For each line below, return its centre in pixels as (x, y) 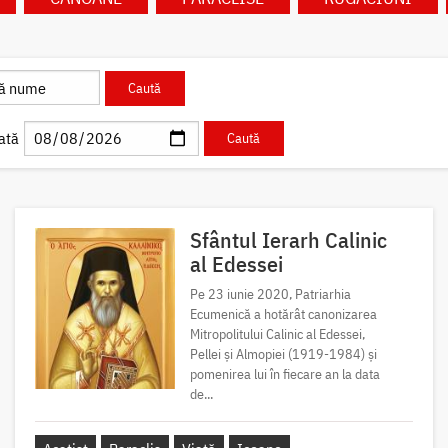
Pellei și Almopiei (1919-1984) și (283, 353)
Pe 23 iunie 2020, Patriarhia (270, 293)
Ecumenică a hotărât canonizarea (283, 313)
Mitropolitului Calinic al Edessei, (277, 333)
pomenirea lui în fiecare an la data (284, 373)
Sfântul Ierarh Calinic (288, 239)
